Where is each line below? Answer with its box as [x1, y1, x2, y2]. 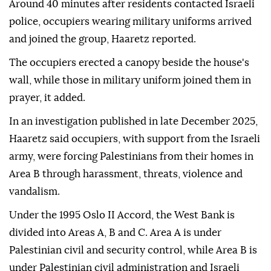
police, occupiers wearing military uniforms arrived [9, 16, 252, 27]
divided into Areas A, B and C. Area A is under [9, 227, 221, 238]
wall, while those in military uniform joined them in [9, 75, 251, 86]
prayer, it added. [9, 93, 85, 103]
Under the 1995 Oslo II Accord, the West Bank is [9, 210, 235, 221]
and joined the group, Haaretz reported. [9, 34, 196, 45]
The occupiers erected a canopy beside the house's [9, 57, 249, 68]
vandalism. [9, 186, 60, 197]
